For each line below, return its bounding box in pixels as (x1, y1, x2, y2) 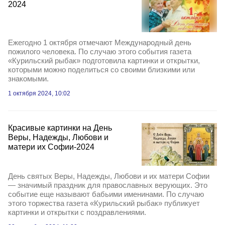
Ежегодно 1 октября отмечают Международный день (8, 38, 191, 47)
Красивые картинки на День (8, 124, 112, 133)
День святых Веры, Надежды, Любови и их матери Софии (8, 171, 209, 180)
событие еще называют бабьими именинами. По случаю (8, 189, 204, 198)
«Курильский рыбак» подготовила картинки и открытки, (8, 56, 200, 65)
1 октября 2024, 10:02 (8, 90, 70, 97)
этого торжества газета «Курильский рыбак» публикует (8, 198, 200, 207)
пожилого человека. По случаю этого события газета (8, 47, 191, 56)
